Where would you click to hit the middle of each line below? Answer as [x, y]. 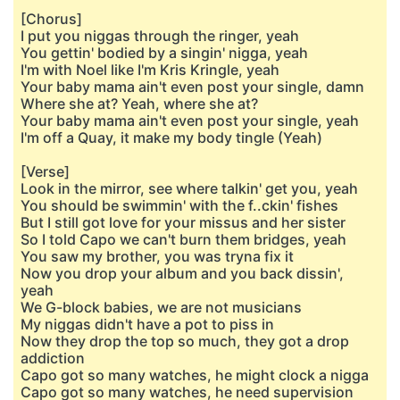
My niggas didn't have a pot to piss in [147, 324]
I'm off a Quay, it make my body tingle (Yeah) [171, 137]
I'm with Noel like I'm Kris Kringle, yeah [150, 70]
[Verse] [45, 171]
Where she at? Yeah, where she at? [139, 104]
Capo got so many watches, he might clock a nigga [195, 375]
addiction [53, 358]
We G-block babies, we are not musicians [161, 307]
